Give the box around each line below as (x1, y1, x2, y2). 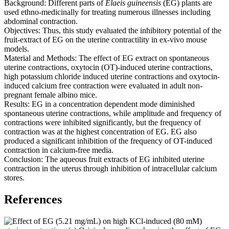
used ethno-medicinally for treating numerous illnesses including (4, 8, 211, 17)
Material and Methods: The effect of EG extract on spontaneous (4, 54, 209, 63)
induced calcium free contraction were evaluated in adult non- (4, 81, 202, 90)
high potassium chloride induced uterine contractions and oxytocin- (4, 72, 220, 81)
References (4, 193, 62, 207)
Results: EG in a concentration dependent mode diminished (4, 100, 195, 109)
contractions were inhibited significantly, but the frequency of (4, 118, 201, 127)
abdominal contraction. (4, 17, 78, 26)
